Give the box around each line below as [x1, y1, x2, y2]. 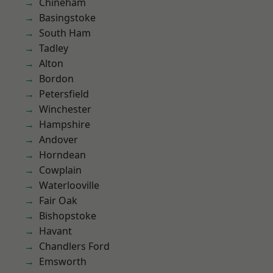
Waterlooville [39, 179, 99, 192]
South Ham [39, 26, 91, 40]
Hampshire [39, 118, 90, 131]
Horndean [39, 148, 86, 161]
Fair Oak [39, 194, 77, 207]
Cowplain [39, 163, 82, 177]
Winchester [39, 102, 91, 116]
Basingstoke [39, 11, 96, 24]
